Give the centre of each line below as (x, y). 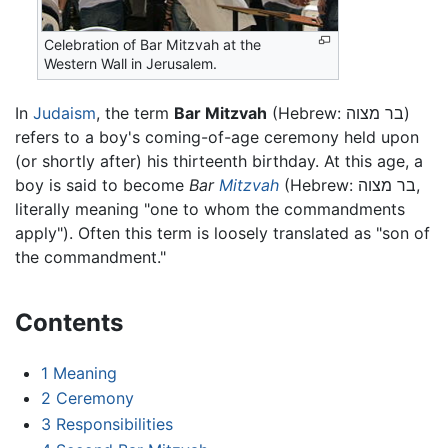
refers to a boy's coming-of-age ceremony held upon (217, 136)
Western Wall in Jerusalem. (131, 64)
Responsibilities (114, 423)
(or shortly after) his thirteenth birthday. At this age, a (219, 160)
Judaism (64, 112)
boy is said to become (102, 184)
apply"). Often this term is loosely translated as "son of (222, 232)
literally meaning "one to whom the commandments (210, 208)
